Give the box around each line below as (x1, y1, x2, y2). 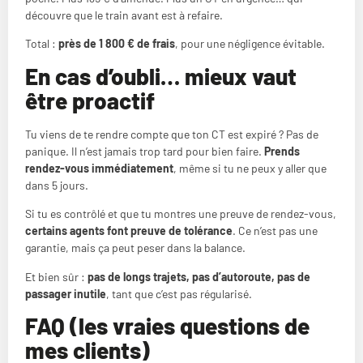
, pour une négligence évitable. (175, 36, 325, 51)
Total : (25, 36, 58, 51)
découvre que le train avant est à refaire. (25, 8, 223, 22)
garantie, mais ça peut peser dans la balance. (25, 241, 246, 255)
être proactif (25, 86, 155, 114)
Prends (264, 143, 300, 158)
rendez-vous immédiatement (25, 160, 173, 175)
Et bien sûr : (25, 269, 88, 284)
